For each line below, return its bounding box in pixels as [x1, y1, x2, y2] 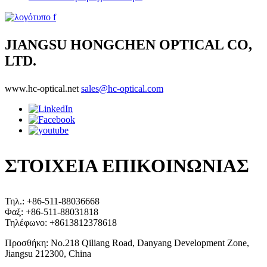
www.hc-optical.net [5, 83, 79, 94]
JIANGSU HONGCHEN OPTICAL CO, [5, 37, 252, 53]
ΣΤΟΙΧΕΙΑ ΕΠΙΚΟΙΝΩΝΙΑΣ [5, 155, 249, 177]
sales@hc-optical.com [81, 83, 163, 94]
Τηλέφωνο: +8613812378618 [5, 218, 117, 228]
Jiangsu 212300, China [5, 249, 91, 259]
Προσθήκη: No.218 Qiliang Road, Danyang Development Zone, [5, 238, 249, 249]
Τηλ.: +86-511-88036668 [5, 196, 100, 207]
